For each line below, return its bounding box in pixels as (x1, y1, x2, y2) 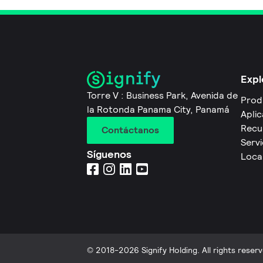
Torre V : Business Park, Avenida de (87, 89, 238, 102)
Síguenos (87, 147, 131, 161)
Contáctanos (102, 124, 159, 137)
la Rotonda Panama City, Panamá (87, 103, 230, 116)
